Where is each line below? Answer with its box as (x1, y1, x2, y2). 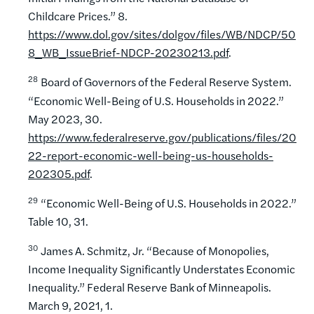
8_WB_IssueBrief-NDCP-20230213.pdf (28, 44, 228, 61)
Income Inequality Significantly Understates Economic (28, 261, 295, 278)
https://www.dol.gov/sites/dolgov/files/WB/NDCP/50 (28, 26, 296, 43)
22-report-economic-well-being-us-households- (28, 146, 273, 163)
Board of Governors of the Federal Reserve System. (41, 74, 292, 90)
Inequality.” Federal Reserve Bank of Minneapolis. (28, 279, 271, 296)
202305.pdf (28, 165, 90, 182)
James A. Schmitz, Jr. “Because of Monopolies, (41, 243, 269, 259)
